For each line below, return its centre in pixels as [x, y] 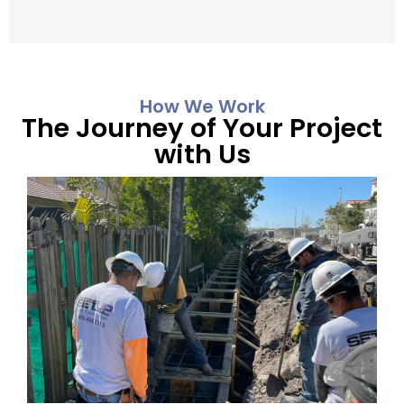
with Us [202, 154]
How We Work [202, 106]
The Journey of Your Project [202, 128]
